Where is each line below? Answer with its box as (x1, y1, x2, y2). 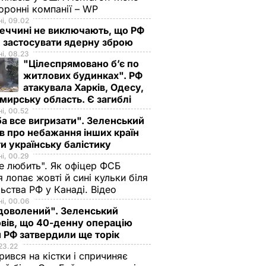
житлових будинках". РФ (23, 69, 142, 81)
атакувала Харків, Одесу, (23, 81, 144, 93)
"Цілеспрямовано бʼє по (23, 58, 139, 69)
